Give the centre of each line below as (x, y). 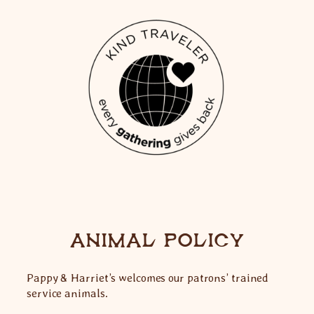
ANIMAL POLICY (157, 240)
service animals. (70, 294)
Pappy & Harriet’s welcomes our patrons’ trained (148, 278)
